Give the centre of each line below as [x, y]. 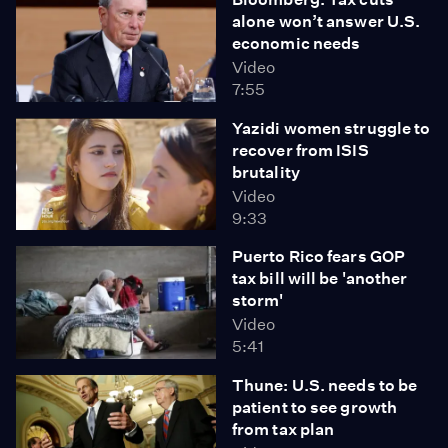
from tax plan [283, 429]
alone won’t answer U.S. [326, 21]
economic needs [296, 43]
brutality [266, 172]
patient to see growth [315, 407]
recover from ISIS [300, 150]
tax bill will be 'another [320, 278]
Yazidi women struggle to [331, 128]
